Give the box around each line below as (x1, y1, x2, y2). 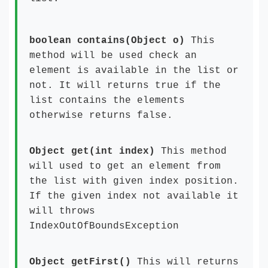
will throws (29, 206, 95, 217)
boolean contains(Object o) (29, 35, 191, 46)
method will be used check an (29, 50, 197, 61)
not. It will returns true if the (29, 80, 221, 91)
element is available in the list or (29, 65, 239, 76)
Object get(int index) (29, 146, 155, 157)
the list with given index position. (29, 176, 239, 187)
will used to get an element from (29, 161, 221, 172)
